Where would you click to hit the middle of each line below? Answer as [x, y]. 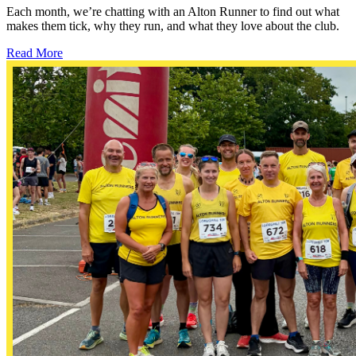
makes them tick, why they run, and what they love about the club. [173, 25]
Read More [35, 52]
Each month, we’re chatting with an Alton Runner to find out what [173, 11]
